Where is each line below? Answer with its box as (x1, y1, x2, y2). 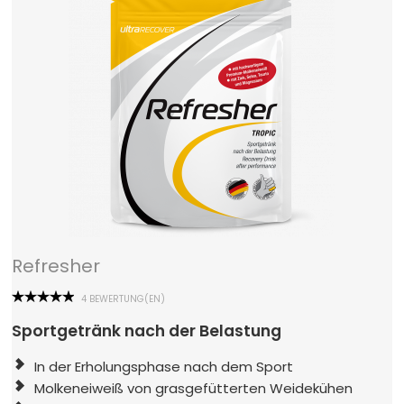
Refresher (12, 252, 101, 279)
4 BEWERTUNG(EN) (81, 291, 166, 306)
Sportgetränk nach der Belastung (12, 320, 282, 342)
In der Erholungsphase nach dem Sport (34, 357, 294, 377)
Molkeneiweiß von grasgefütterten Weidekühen (34, 379, 353, 399)
